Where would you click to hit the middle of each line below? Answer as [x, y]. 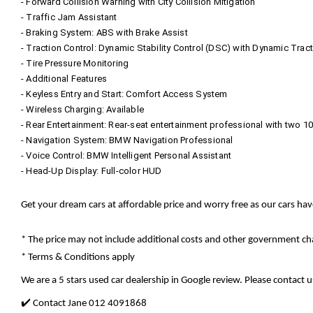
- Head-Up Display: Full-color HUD [92, 170]
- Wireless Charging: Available [82, 109]
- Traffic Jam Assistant [69, 17]
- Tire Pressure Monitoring [75, 63]
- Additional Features [64, 78]
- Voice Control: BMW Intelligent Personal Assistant [126, 155]
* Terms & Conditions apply [78, 257]
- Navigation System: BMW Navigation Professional [127, 140]
